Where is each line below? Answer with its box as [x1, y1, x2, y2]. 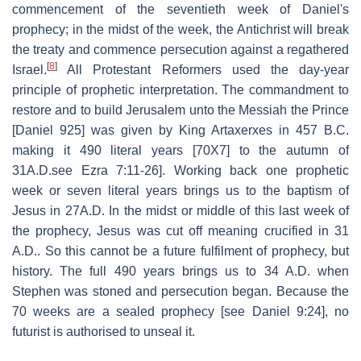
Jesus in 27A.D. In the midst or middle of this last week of [12, 203, 349, 218]
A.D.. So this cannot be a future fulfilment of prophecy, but [12, 243, 349, 258]
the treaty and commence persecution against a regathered [12, 42, 349, 56]
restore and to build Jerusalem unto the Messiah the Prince [12, 102, 349, 117]
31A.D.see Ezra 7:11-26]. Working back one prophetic [12, 163, 349, 177]
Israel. [12, 62, 47, 77]
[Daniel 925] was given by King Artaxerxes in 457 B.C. [12, 122, 349, 137]
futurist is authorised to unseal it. [12, 324, 195, 338]
